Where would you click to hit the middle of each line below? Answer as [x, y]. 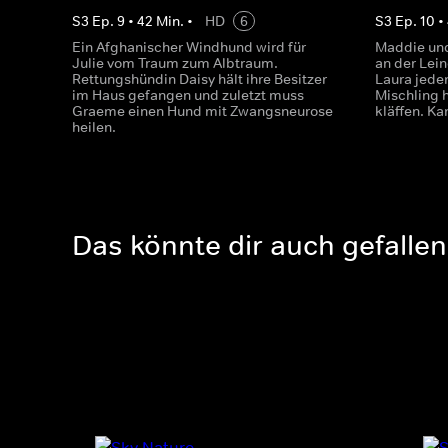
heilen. [94, 127]
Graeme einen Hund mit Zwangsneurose [202, 111]
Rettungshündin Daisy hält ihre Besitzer [199, 79]
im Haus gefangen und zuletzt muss [188, 95]
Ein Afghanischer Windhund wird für [189, 47]
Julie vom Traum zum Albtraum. [175, 63]
